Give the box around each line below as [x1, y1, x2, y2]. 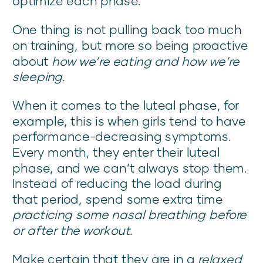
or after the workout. [12, 222, 133, 238]
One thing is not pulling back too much [12, 22, 242, 37]
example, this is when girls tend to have [12, 113, 246, 129]
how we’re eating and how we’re [52, 53, 240, 69]
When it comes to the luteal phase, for [12, 97, 240, 113]
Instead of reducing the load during [12, 176, 222, 191]
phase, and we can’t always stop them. [12, 160, 247, 176]
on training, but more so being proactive [12, 38, 248, 53]
